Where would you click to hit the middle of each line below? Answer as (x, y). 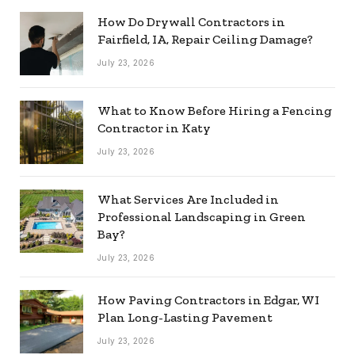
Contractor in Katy (154, 128)
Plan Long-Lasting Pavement (185, 318)
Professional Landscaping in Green (202, 217)
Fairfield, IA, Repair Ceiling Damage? (205, 40)
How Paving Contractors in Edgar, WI (208, 300)
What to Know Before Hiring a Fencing (215, 111)
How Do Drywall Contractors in (191, 22)
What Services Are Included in (188, 200)
